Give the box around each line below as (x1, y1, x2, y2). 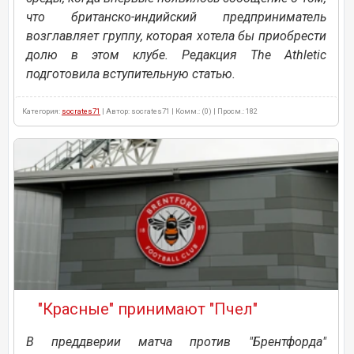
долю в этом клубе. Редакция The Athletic (26, 47, 326, 63)
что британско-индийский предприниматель (26, 9, 326, 25)
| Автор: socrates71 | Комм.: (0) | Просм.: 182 (100, 107, 258, 116)
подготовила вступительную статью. (26, 66, 235, 82)
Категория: (22, 107, 62, 116)
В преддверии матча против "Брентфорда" (26, 334, 326, 350)
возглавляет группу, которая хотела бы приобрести (26, 28, 326, 44)
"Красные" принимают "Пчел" (38, 299, 258, 319)
